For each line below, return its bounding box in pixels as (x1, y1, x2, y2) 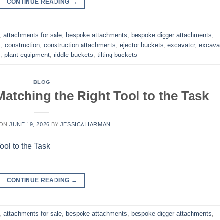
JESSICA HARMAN (60, 121, 110, 127)
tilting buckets (97, 51, 137, 59)
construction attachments (44, 41, 116, 49)
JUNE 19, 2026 (9, 121, 50, 127)
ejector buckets (120, 41, 164, 49)
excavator (167, 41, 195, 49)
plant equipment (4, 51, 50, 59)
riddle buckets (54, 51, 93, 59)
